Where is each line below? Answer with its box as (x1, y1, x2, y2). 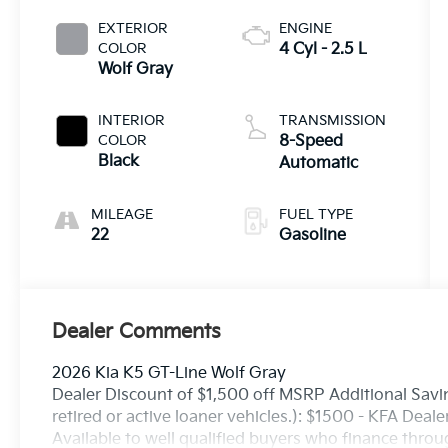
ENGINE (278, 19, 332, 37)
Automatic (278, 153, 358, 173)
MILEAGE (91, 205, 154, 223)
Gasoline (278, 225, 346, 245)
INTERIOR (98, 111, 166, 129)
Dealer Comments (52, 320, 222, 345)
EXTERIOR (98, 19, 169, 37)
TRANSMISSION (278, 111, 386, 129)
